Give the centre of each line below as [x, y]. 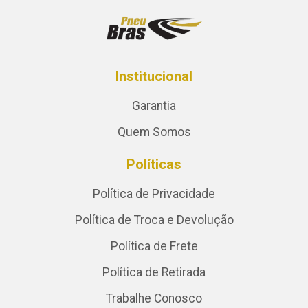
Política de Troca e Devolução [154, 220]
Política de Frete [154, 246]
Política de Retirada [154, 273]
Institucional [154, 77]
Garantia [154, 106]
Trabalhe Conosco [154, 299]
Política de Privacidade [154, 194]
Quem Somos [154, 132]
